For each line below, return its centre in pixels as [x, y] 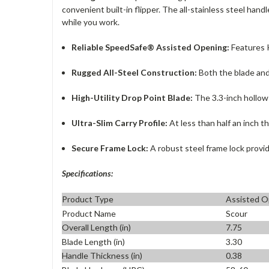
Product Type [88, 199]
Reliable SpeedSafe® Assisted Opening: [151, 47]
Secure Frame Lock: [110, 148]
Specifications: [87, 173]
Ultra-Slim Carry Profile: [120, 122]
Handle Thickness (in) [102, 256]
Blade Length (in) [93, 241]
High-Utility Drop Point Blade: [132, 97]
